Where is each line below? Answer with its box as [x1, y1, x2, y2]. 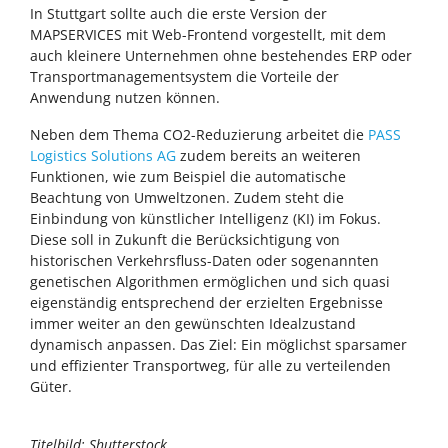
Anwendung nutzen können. [30, 88, 220, 108]
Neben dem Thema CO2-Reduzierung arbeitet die [30, 125, 368, 145]
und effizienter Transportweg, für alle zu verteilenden [30, 356, 391, 376]
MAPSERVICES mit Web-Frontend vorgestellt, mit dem [30, 25, 386, 45]
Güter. [30, 377, 72, 397]
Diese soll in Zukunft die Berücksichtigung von [30, 230, 340, 250]
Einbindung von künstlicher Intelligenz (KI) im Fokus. [30, 209, 381, 229]
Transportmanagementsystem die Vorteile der [30, 67, 339, 87]
